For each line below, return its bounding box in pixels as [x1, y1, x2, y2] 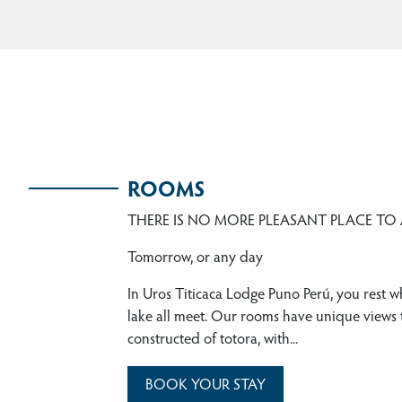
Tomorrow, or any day [127, 251, 263, 267]
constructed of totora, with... [127, 333, 298, 349]
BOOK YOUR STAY [145, 379, 266, 395]
